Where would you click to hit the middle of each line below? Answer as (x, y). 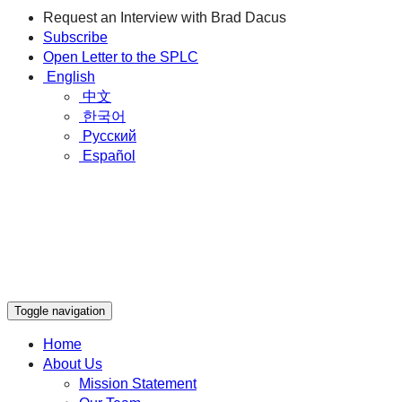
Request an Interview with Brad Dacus (165, 17)
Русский (109, 136)
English (71, 77)
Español (109, 156)
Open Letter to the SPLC (121, 57)
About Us (73, 364)
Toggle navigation (60, 311)
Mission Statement (138, 384)
